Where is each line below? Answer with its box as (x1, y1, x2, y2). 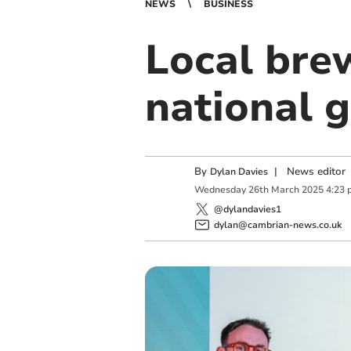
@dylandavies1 (213, 202, 281, 215)
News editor (286, 165, 346, 179)
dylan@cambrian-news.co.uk (213, 218, 342, 231)
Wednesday (194, 183, 246, 197)
